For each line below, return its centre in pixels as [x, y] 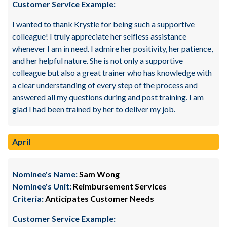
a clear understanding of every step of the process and [105, 85]
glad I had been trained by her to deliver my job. [94, 109]
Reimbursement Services [119, 186]
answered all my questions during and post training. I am [108, 97]
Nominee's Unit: [42, 186]
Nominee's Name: [45, 174]
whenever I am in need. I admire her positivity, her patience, [112, 48]
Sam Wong [99, 174]
